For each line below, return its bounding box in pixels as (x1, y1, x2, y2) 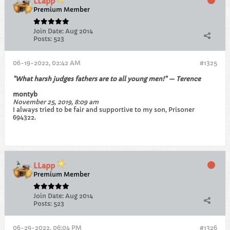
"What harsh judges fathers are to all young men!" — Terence (13, 75, 201, 83)
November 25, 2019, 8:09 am (13, 98, 99, 106)
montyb (13, 90, 37, 98)
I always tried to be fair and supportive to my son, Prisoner (13, 106, 195, 113)
